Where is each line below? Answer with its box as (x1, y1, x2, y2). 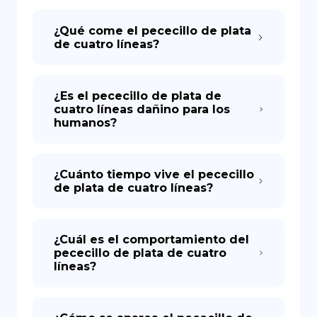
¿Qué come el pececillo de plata (54, 24, 251, 38)
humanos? (54, 116, 117, 129)
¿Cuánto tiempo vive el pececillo (54, 168, 254, 181)
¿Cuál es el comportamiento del (54, 233, 249, 246)
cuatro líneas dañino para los (54, 103, 230, 116)
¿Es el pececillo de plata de (54, 89, 221, 103)
